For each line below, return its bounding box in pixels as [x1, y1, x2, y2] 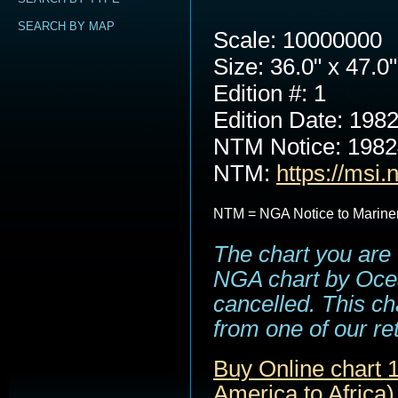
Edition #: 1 [213, 81, 326, 106]
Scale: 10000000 [213, 28, 382, 52]
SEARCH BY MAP [18, 20, 115, 33]
